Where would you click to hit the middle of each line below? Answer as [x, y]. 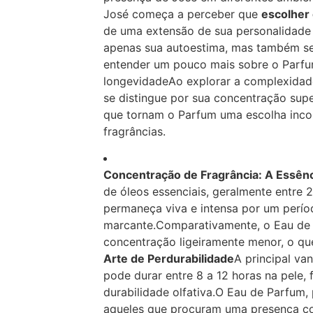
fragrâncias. [134, 131]
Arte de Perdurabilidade [168, 259]
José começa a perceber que [182, 14]
